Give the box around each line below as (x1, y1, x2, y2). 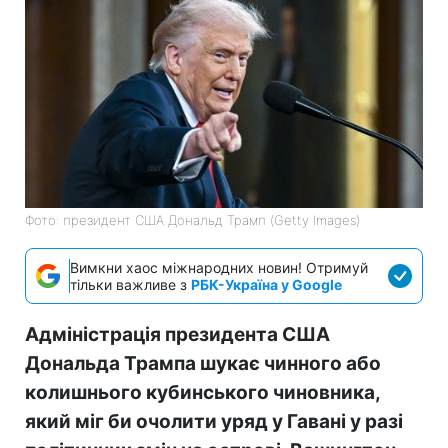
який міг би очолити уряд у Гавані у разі (25, 409, 403, 433)
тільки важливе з (70, 275, 191, 293)
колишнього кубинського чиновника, (25, 380, 380, 404)
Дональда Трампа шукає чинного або (25, 351, 381, 375)
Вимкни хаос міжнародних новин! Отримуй (70, 258, 368, 276)
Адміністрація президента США (25, 322, 330, 346)
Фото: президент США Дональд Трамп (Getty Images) (25, 211, 360, 228)
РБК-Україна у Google (191, 275, 342, 293)
